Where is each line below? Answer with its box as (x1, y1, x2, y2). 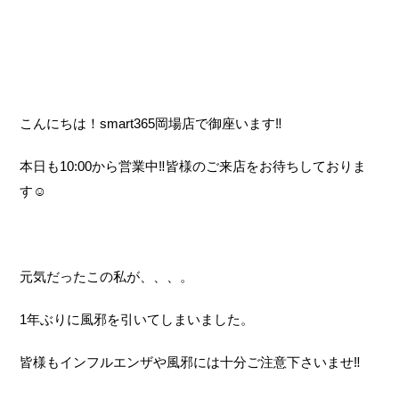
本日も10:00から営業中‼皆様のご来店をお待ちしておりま (20, 159, 367, 174)
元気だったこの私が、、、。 (20, 269, 194, 284)
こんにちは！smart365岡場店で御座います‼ (20, 116, 283, 131)
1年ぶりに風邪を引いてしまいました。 (20, 312, 255, 327)
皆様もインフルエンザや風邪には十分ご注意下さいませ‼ (20, 354, 362, 370)
